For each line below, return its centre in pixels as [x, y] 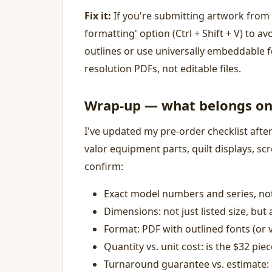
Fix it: [98, 16]
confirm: [104, 166]
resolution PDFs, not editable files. [163, 69]
